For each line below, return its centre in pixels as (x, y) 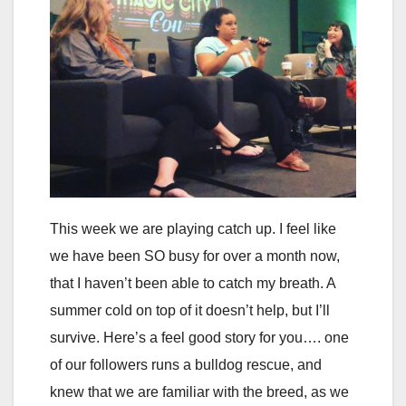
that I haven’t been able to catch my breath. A (193, 283)
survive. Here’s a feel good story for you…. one (199, 337)
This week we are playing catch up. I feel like (193, 228)
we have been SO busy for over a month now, (195, 256)
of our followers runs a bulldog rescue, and (186, 364)
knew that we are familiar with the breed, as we (199, 391)
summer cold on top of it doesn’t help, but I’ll (190, 310)
